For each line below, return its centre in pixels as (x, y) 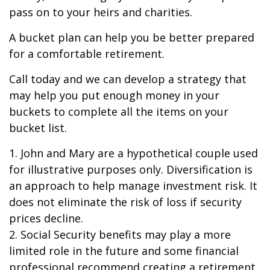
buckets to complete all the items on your (119, 111)
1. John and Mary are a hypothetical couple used (133, 153)
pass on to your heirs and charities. (101, 12)
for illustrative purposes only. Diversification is (131, 169)
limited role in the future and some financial (124, 251)
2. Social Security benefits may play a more (120, 234)
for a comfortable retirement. (87, 54)
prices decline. (46, 218)
